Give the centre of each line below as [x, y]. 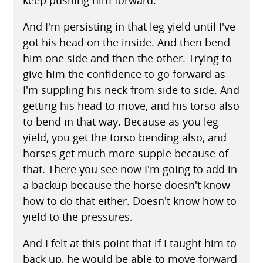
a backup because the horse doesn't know [126, 185]
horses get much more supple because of [125, 153]
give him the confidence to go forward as [124, 74]
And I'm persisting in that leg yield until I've [129, 26]
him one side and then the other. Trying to [127, 58]
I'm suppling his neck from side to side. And [131, 90]
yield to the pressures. [77, 216]
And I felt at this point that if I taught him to [129, 243]
